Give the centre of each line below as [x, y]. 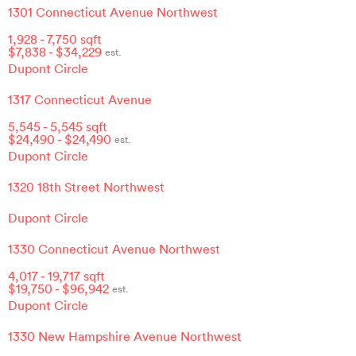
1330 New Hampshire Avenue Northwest [125, 337]
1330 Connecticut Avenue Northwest [114, 249]
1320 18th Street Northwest [86, 187]
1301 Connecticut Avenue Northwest [113, 12]
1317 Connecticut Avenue [80, 100]
